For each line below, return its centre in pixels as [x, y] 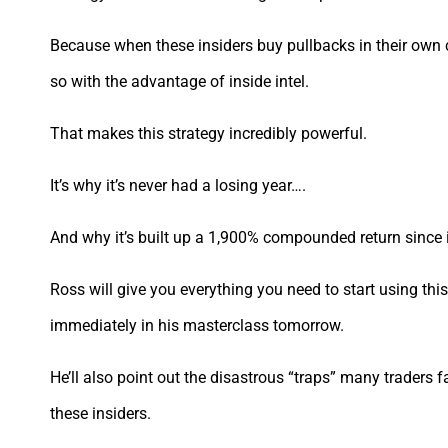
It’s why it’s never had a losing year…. [178, 185]
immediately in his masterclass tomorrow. [197, 325]
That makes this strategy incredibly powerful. [208, 133]
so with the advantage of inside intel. [179, 81]
